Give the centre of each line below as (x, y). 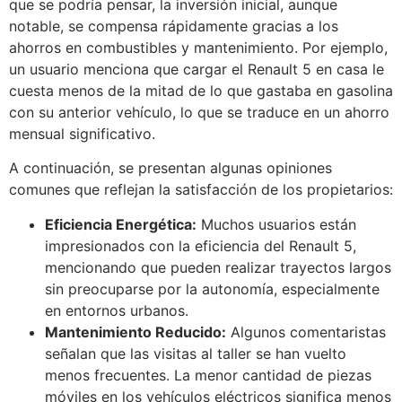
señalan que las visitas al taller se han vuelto (196, 353)
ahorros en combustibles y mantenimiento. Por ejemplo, (198, 47)
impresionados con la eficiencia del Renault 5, (201, 245)
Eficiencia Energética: (121, 224)
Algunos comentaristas (306, 332)
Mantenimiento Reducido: (135, 332)
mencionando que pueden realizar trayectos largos (218, 267)
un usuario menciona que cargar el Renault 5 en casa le (197, 69)
